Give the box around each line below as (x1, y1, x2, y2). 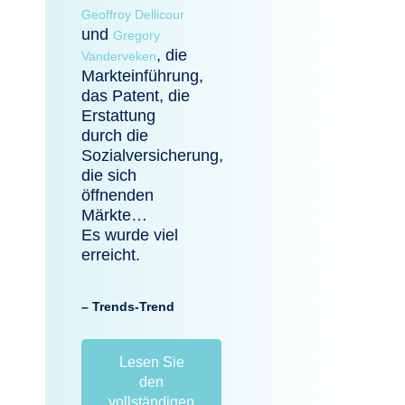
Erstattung (81, 107, 155, 126)
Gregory (113, 28, 160, 43)
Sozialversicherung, (81, 146, 223, 165)
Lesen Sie (118, 353, 184, 370)
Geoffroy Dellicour (81, 7, 184, 23)
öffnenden (81, 186, 154, 205)
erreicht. (81, 246, 140, 265)
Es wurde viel (81, 226, 178, 245)
